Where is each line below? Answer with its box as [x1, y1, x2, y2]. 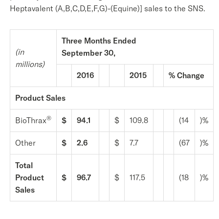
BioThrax [15, 115, 46, 125]
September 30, [62, 48, 115, 58]
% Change [169, 70, 204, 80]
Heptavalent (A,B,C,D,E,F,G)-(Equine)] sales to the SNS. [10, 3, 205, 13]
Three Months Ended [62, 36, 136, 45]
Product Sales [15, 93, 66, 103]
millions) [15, 59, 44, 69]
